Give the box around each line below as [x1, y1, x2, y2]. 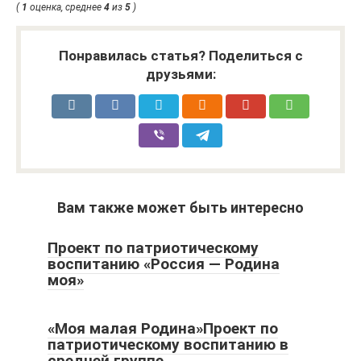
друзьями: [145, 66, 216, 83]
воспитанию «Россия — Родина [48, 255, 280, 274]
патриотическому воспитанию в [48, 335, 288, 355]
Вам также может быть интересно [57, 199, 304, 217]
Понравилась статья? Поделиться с [58, 48, 303, 64]
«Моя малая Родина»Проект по [48, 319, 278, 338]
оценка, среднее [27, 2, 104, 14]
